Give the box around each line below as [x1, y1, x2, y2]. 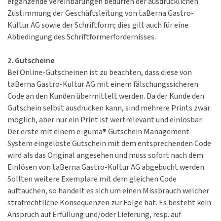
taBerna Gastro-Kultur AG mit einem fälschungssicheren [7, 79, 198, 90]
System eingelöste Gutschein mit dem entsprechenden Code [7, 139, 211, 149]
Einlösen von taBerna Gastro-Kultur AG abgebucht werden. [7, 162, 206, 173]
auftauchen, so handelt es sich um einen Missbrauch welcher [7, 186, 209, 197]
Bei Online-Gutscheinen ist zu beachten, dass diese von [7, 68, 192, 78]
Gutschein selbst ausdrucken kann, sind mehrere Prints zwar [7, 103, 210, 114]
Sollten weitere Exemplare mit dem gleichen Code [7, 174, 177, 185]
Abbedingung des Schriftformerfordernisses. [7, 32, 156, 43]
